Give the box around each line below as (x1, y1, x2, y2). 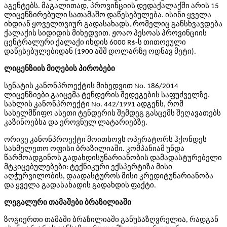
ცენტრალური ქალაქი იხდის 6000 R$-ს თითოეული (4, 39, 186, 47)
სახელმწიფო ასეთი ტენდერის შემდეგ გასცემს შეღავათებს (4, 110, 221, 118)
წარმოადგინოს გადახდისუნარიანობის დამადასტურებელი (4, 155, 222, 162)
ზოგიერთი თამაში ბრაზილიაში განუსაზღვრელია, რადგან (4, 216, 218, 224)
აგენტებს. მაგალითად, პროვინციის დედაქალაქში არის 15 (4, 3, 219, 10)
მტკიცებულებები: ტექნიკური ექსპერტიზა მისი (4, 164, 172, 171)
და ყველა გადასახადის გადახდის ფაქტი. (4, 182, 156, 190)
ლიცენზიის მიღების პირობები (4, 65, 115, 73)
